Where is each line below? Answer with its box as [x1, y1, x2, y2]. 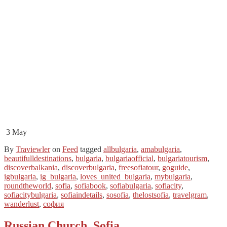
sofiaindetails [61, 191, 102, 199]
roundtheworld [4, 181, 51, 190]
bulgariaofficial [105, 154, 154, 163]
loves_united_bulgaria [80, 172, 150, 181]
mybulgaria [155, 172, 191, 181]
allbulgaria [103, 145, 137, 154]
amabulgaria [141, 145, 180, 154]
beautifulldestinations [4, 154, 71, 163]
